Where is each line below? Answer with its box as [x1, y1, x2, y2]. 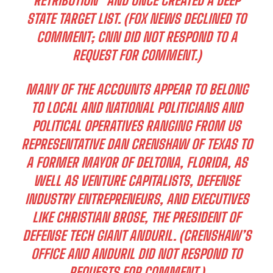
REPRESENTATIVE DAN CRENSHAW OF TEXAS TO [21, 135, 252, 152]
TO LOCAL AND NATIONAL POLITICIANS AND [30, 99, 243, 116]
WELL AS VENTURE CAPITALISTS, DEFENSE [34, 172, 239, 189]
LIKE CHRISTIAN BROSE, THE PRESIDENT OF [32, 208, 241, 225]
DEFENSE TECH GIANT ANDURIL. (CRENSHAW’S [22, 227, 251, 244]
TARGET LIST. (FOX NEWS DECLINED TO [55, 10, 246, 27]
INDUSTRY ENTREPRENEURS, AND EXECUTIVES [24, 190, 249, 207]
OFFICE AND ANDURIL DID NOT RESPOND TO [31, 245, 242, 262]
